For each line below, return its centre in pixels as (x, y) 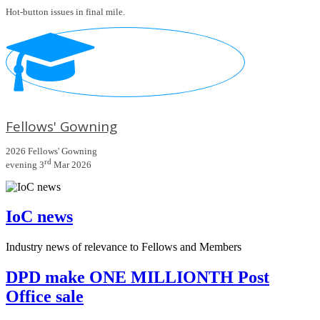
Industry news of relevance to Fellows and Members (124, 247)
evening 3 (25, 165)
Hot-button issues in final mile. (65, 12)
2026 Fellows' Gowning (51, 151)
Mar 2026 (71, 165)
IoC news (39, 217)
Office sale (45, 297)
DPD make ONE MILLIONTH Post (137, 277)
